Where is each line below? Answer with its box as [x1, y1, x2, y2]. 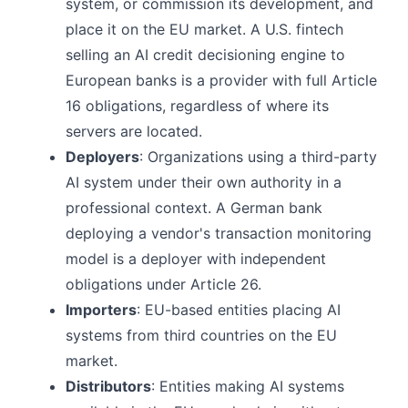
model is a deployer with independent [66, 249, 326, 268]
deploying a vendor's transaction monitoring [66, 223, 372, 242]
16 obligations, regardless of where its [66, 96, 329, 115]
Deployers [66, 147, 139, 166]
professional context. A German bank [66, 198, 322, 217]
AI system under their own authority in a [66, 172, 342, 191]
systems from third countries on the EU [66, 325, 337, 344]
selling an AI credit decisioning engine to [66, 45, 345, 64]
